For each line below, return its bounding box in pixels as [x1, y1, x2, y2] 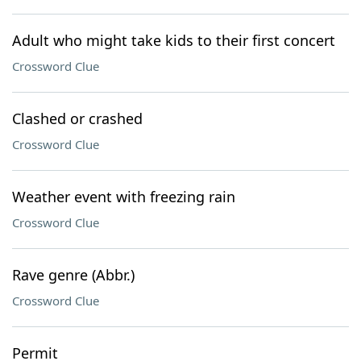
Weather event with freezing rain [12, 187, 235, 206]
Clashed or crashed [12, 109, 143, 128]
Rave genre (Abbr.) [12, 265, 135, 284]
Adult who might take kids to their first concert [12, 31, 335, 50]
